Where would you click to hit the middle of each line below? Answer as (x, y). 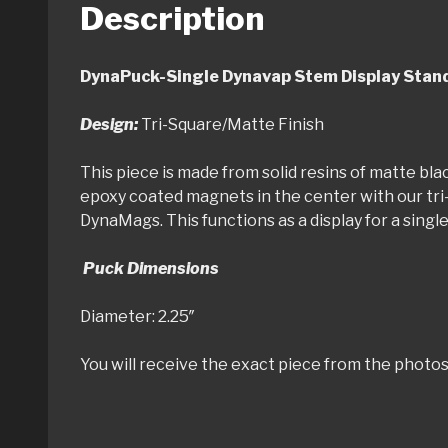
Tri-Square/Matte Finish (231, 124)
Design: (109, 124)
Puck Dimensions (160, 268)
